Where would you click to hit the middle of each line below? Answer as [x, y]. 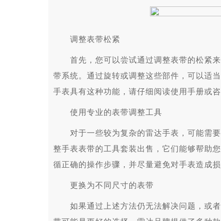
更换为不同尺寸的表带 [104, 185]
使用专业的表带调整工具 [108, 112]
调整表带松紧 [87, 39]
